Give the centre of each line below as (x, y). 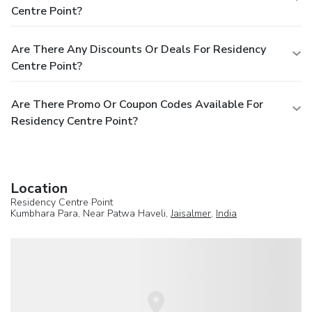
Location (39, 188)
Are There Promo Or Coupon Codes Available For (137, 104)
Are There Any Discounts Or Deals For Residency (139, 49)
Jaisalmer (191, 213)
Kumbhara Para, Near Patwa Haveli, (91, 213)
